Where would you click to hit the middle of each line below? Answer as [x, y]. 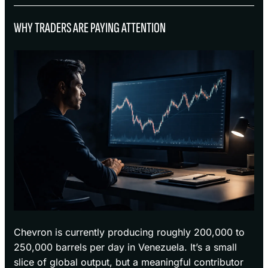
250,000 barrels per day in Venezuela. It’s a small [125, 247]
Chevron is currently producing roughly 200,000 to [129, 232]
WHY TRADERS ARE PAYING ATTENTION [90, 28]
